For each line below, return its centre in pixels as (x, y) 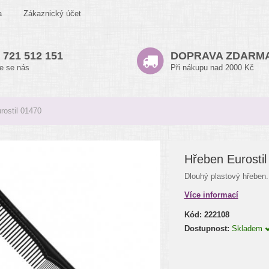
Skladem (248, 228)
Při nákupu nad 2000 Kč (212, 68)
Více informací (211, 195)
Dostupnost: (207, 228)
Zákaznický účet (52, 14)
